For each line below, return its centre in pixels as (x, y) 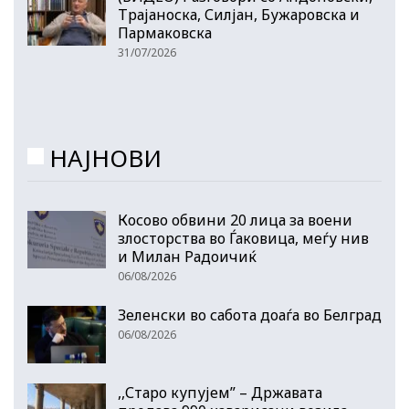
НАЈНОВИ (105, 157)
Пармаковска (165, 32)
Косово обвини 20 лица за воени (235, 220)
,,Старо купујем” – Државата (220, 393)
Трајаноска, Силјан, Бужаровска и (239, 14)
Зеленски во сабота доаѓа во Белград (250, 315)
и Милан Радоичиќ (187, 256)
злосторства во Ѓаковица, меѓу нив (243, 238)
